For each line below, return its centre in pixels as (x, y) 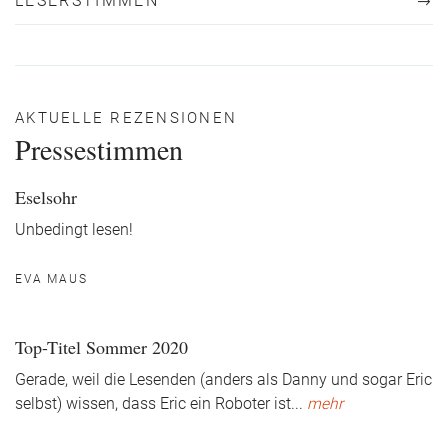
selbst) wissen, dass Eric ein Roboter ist (153, 404)
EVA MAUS (51, 279)
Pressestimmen (99, 149)
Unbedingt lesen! (74, 230)
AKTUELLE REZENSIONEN (126, 118)
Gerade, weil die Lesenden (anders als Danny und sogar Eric (223, 380)
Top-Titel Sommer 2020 (101, 347)
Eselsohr (46, 197)
